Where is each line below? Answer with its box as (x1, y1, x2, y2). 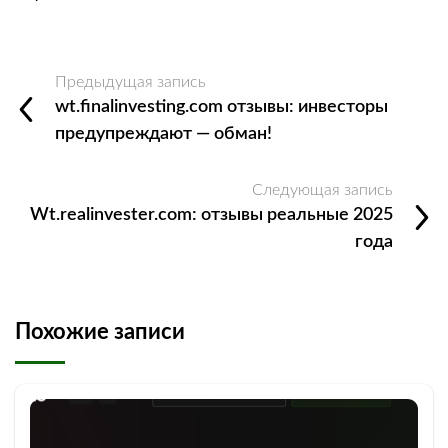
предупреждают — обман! (55, 125, 272, 144)
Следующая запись (252, 182, 393, 199)
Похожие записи (15, 321, 185, 344)
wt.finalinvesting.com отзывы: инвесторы (55, 98, 388, 117)
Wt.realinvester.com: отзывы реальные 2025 (30, 206, 393, 225)
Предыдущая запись (55, 74, 206, 91)
